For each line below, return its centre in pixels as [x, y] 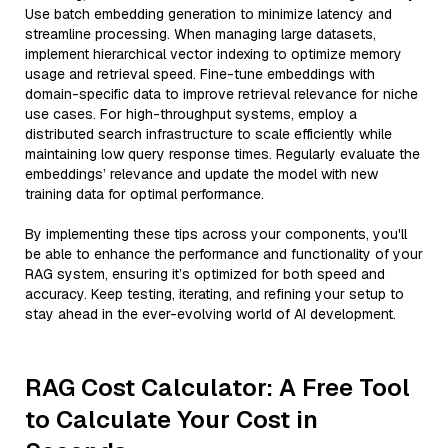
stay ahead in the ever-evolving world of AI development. [210, 314]
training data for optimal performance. [144, 194]
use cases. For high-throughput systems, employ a [191, 114]
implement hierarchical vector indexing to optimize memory [213, 54]
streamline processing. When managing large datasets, [200, 34]
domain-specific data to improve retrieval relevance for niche [221, 94]
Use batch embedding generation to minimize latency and [208, 14]
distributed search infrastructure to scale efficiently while [208, 134]
